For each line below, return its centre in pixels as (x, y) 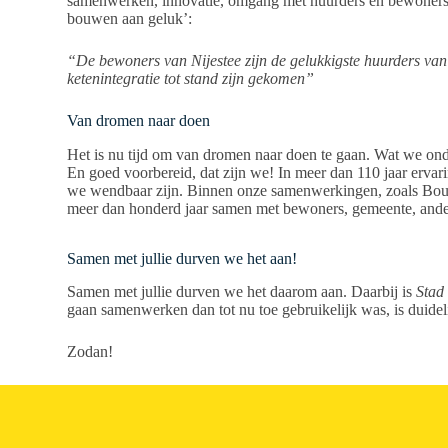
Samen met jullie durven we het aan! (182, 259)
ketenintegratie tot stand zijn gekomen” (191, 79)
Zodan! (90, 352)
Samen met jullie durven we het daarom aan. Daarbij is (242, 292)
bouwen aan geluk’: (130, 19)
